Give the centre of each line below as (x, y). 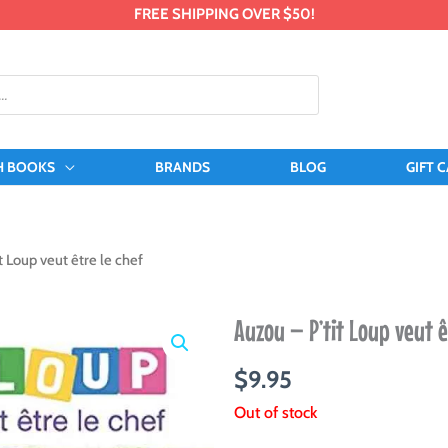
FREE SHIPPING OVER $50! (224, 14)
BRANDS (182, 167)
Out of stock (275, 412)
